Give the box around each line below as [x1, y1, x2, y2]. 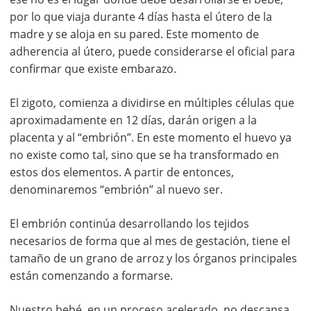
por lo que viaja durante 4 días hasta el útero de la [10, 9, 272, 25]
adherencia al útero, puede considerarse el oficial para [10, 44, 295, 60]
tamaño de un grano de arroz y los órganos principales [10, 251, 297, 267]
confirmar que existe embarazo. [10, 61, 176, 77]
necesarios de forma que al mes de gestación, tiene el [10, 233, 290, 249]
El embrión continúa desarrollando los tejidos [10, 216, 249, 232]
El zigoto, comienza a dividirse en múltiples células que [10, 95, 294, 111]
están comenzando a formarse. [10, 268, 173, 284]
